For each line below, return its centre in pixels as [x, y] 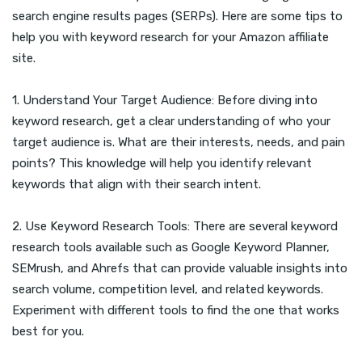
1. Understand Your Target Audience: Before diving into [165, 101]
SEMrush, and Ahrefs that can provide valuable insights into [180, 269]
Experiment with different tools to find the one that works [176, 311]
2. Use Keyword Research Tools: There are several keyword [175, 227]
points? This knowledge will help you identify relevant [162, 164]
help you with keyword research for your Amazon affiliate [170, 38]
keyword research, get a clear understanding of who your [171, 122]
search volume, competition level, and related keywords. [168, 290]
